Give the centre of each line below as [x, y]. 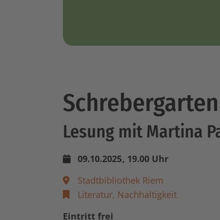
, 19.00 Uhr [146, 158]
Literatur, [97, 194]
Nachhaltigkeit [147, 194]
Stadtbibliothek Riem [121, 180]
